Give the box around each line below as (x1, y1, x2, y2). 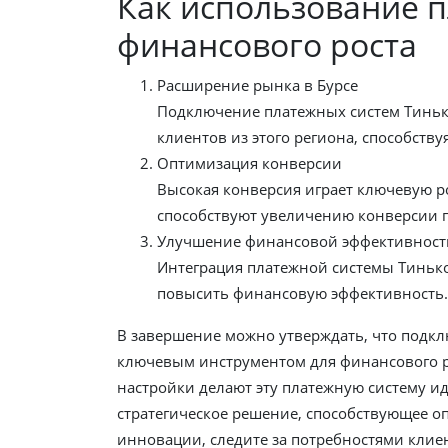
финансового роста (117, 22, 417, 66)
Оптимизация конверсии (157, 152, 342, 173)
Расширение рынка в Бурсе (157, 74, 358, 95)
